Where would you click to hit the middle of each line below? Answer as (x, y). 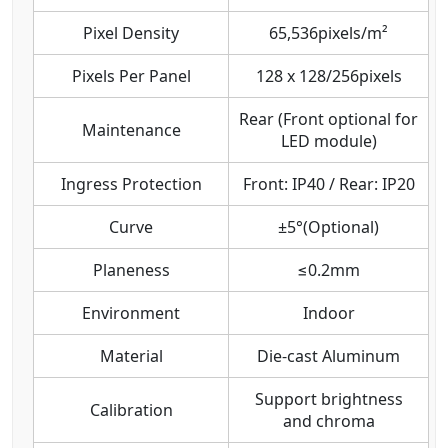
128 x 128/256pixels (328, 75)
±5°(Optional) (328, 226)
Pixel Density (131, 32)
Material (131, 355)
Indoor (328, 312)
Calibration (131, 409)
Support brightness (328, 398)
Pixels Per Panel (131, 75)
